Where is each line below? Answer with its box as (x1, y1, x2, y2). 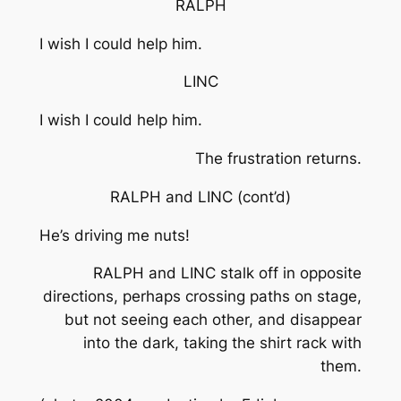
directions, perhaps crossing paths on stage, (43, 287, 363, 306)
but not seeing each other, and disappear (64, 311, 363, 329)
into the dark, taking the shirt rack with (83, 334, 363, 353)
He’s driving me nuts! (38, 226, 190, 244)
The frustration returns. (195, 149, 363, 167)
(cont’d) (237, 187, 291, 206)
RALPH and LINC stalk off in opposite (93, 264, 363, 283)
